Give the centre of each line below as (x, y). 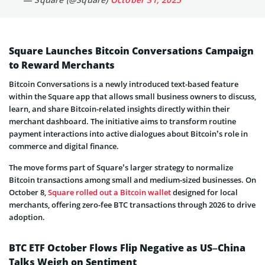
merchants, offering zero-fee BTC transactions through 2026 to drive (132, 204)
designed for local (204, 192)
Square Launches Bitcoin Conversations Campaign (131, 51)
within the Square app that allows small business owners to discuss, (132, 96)
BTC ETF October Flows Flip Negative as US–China (127, 248)
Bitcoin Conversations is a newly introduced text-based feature (124, 84)
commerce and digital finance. (64, 146)
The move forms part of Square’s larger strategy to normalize (121, 167)
